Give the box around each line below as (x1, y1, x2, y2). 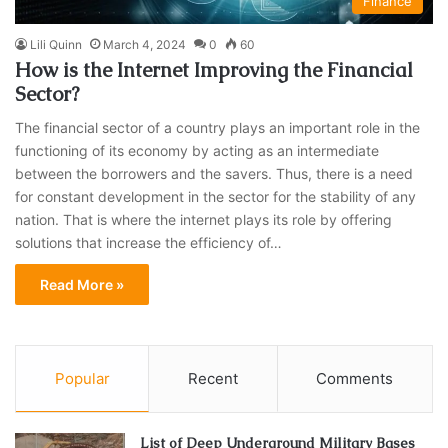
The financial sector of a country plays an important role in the (15, 119, 421, 137)
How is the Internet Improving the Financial (15, 57, 414, 84)
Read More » (40, 276, 125, 294)
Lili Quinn (30, 37, 83, 53)
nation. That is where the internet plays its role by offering (15, 211, 393, 229)
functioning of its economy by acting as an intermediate (15, 142, 380, 160)
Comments (316, 369, 394, 389)
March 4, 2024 (103, 37, 187, 53)
